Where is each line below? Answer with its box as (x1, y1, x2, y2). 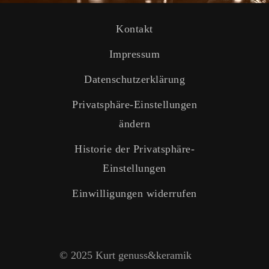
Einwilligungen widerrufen (72, 187, 197, 199)
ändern (119, 118, 150, 130)
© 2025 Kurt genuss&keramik (59, 249, 192, 261)
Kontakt (116, 23, 153, 35)
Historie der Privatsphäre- (74, 143, 195, 155)
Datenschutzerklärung (84, 73, 185, 85)
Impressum (109, 48, 160, 60)
